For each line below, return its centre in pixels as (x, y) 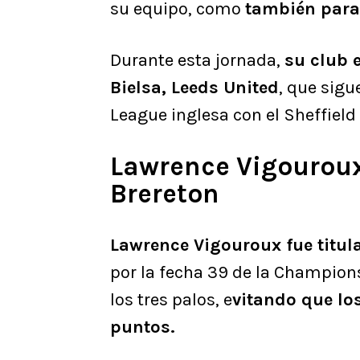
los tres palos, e (171, 300)
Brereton (165, 194)
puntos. (143, 327)
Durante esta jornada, (197, 61)
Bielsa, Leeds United (194, 88)
